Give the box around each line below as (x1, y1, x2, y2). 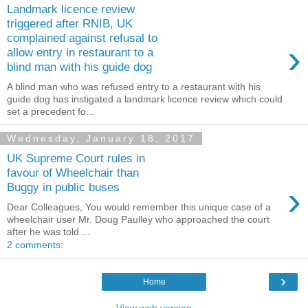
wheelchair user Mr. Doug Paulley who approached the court (7, 214, 269, 225)
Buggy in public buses (7, 180, 120, 195)
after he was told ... (7, 226, 90, 238)
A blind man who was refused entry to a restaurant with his (7, 80, 261, 92)
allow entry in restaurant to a (7, 45, 153, 60)
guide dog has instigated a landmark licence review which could (7, 93, 283, 104)
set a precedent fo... (7, 105, 94, 117)
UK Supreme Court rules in (7, 151, 145, 166)
